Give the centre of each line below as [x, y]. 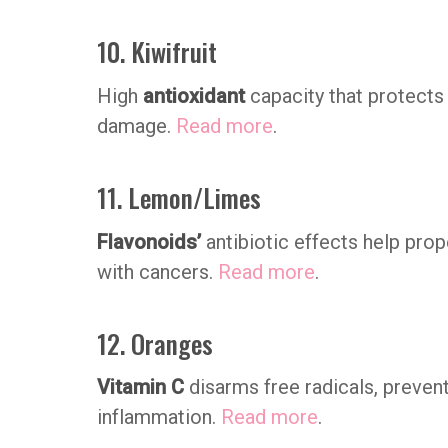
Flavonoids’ [149, 241]
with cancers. [157, 271]
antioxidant [194, 95]
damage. [136, 125]
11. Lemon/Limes [179, 196]
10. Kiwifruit [157, 50]
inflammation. [159, 417]
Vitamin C [143, 387]
